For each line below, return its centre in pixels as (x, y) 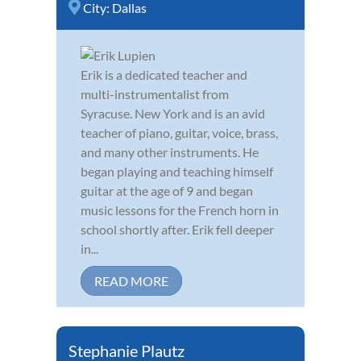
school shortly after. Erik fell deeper (177, 230)
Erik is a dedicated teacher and (164, 75)
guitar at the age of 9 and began (167, 191)
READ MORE (131, 281)
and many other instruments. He (170, 152)
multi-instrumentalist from (155, 94)
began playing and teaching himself (177, 172)
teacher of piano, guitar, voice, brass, (179, 133)
